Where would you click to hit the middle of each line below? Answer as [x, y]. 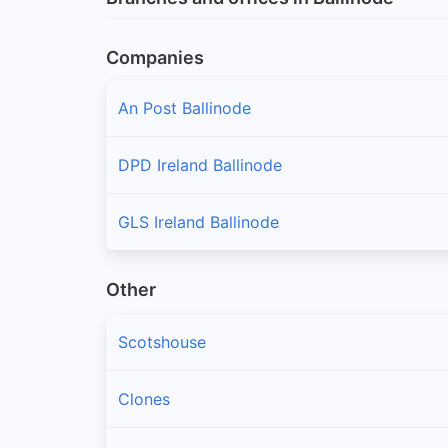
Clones [144, 399]
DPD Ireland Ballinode [200, 164]
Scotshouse [162, 342]
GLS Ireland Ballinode [198, 221]
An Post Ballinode [184, 107]
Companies [155, 57]
